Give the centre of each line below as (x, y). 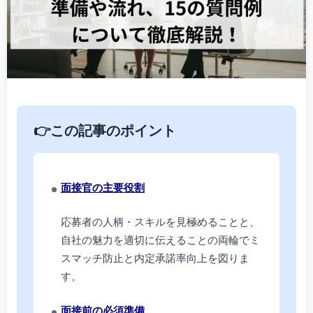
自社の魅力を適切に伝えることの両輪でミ (161, 241)
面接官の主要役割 (103, 188)
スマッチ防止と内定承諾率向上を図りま (155, 260)
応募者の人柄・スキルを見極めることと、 (161, 223)
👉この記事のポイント (104, 132)
